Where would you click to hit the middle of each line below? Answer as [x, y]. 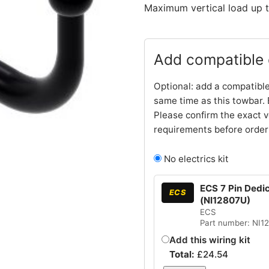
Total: [183, 254]
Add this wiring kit [210, 240]
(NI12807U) [225, 200]
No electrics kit [195, 159]
